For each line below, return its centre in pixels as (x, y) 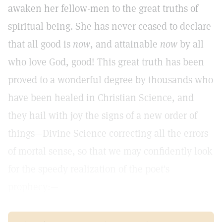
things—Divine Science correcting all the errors (108, 133)
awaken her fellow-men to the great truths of (103, 8)
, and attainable (125, 44)
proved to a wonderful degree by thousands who (111, 80)
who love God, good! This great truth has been (106, 62)
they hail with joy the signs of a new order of (103, 115)
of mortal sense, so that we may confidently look (110, 151)
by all (191, 44)
